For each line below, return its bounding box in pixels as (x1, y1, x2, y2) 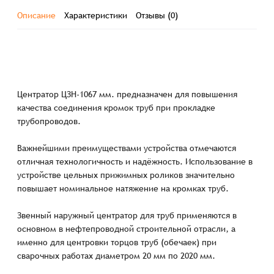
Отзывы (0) (136, 10, 179, 21)
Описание (17, 10, 56, 21)
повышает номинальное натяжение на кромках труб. (17, 183, 229, 194)
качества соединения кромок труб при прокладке (17, 103, 216, 113)
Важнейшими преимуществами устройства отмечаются (17, 143, 237, 154)
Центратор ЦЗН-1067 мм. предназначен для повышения (17, 89, 238, 100)
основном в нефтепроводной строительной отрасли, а (17, 224, 236, 234)
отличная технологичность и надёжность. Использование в (17, 157, 253, 167)
